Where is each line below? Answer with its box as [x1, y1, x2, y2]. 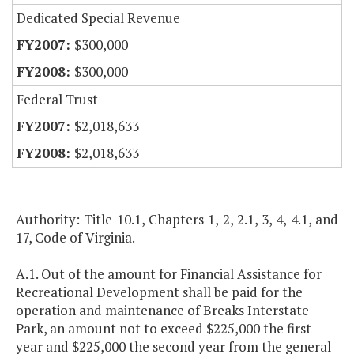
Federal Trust [17, 90, 98, 109]
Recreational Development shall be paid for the [16, 283, 303, 302]
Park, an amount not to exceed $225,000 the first [16, 319, 311, 338]
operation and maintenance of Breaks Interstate [16, 301, 309, 320]
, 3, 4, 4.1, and [254, 210, 339, 229]
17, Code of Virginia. [16, 228, 135, 247]
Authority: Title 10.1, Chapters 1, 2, [16, 210, 237, 229]
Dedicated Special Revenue [17, 9, 180, 28]
